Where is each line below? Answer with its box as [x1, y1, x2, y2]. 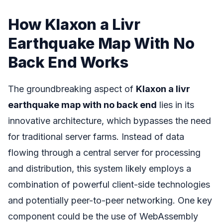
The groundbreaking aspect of [8, 83, 136, 94]
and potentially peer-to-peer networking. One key [8, 195, 212, 206]
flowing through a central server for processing [8, 147, 201, 158]
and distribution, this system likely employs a [8, 163, 191, 174]
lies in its [157, 99, 194, 110]
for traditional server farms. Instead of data [8, 131, 184, 142]
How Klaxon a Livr [8, 15, 140, 34]
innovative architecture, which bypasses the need [8, 115, 211, 126]
